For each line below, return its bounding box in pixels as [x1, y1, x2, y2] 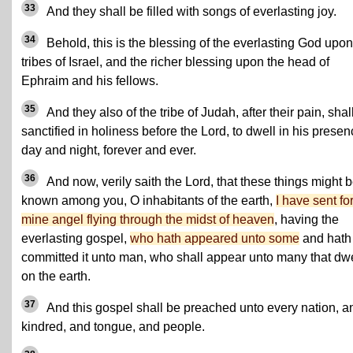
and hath [299, 232, 351, 245]
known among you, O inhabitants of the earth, [21, 194, 276, 207]
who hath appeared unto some [130, 232, 299, 245]
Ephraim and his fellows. [21, 74, 158, 87]
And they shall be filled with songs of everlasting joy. [43, 5, 336, 18]
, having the [274, 213, 339, 226]
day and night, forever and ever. [21, 143, 196, 157]
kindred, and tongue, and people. [21, 320, 205, 333]
